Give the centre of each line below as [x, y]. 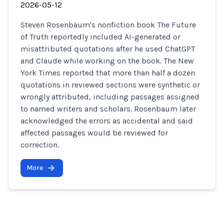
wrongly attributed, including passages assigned [110, 97]
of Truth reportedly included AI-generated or [100, 37]
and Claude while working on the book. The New [107, 61]
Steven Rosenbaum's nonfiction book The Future [108, 25]
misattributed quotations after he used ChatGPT [108, 49]
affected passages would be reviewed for [94, 133]
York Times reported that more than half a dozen [108, 73]
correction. [40, 145]
